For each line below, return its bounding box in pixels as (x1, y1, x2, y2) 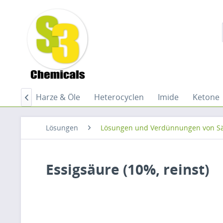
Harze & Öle (36, 92, 80, 103)
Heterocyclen (94, 92, 144, 103)
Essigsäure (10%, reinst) (46, 160, 209, 179)
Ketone (193, 92, 220, 103)
